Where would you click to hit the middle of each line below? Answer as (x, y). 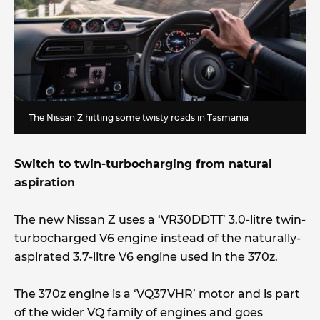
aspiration (45, 182)
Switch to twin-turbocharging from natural (143, 164)
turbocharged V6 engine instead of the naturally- (157, 238)
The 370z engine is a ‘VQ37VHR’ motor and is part (157, 294)
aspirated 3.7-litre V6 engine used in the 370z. (147, 256)
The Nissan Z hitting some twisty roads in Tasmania (139, 117)
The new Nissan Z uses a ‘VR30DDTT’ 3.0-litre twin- (160, 219)
